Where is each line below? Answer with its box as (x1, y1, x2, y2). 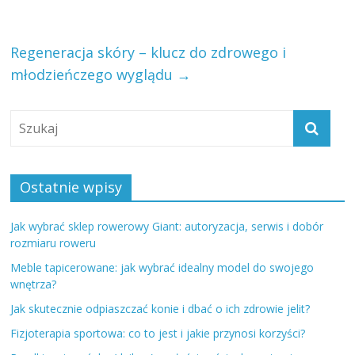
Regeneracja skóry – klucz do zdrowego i (10, 42, 287, 62)
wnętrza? (10, 276, 57, 292)
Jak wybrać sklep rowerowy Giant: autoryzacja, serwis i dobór (10, 218, 324, 234)
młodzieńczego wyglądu (10, 64, 177, 84)
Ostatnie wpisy (20, 177, 123, 197)
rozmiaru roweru (10, 235, 97, 250)
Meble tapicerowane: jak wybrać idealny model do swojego (10, 259, 315, 275)
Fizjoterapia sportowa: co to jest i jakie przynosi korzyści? (10, 325, 306, 341)
